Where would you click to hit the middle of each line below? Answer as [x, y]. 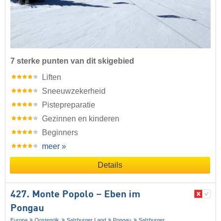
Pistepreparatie [69, 105]
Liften [52, 77]
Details [110, 165]
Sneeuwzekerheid [74, 91]
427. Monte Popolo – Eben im [75, 195]
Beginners [60, 133]
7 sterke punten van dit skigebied [72, 61]
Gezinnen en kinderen [81, 119]
